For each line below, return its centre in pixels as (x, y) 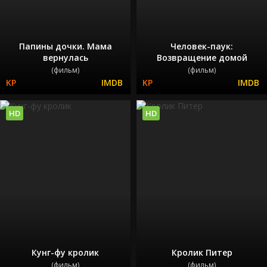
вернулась (65, 57)
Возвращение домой (202, 57)
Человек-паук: (202, 46)
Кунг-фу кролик (65, 253)
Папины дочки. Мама (65, 46)
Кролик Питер (202, 253)
